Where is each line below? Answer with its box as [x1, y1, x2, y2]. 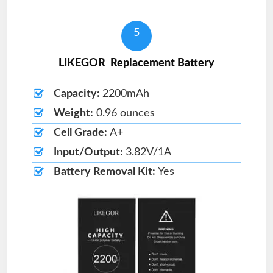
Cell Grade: [53, 127, 110, 138]
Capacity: [53, 88, 102, 99]
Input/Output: [53, 147, 126, 158]
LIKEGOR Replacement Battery [58, 58, 214, 69]
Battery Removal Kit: [53, 166, 158, 177]
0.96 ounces [93, 108, 155, 119]
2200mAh [102, 88, 149, 99]
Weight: [53, 108, 93, 119]
